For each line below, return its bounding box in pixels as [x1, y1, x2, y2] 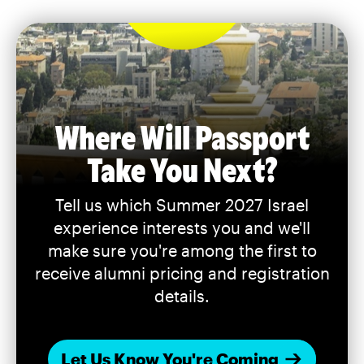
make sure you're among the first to [47, 240, 317, 260]
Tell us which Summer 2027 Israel [55, 194, 309, 214]
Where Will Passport [54, 115, 310, 156]
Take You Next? [86, 148, 278, 188]
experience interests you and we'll [54, 217, 310, 237]
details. [154, 285, 210, 305]
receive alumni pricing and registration [34, 262, 330, 283]
